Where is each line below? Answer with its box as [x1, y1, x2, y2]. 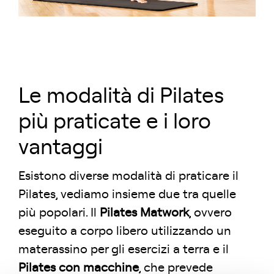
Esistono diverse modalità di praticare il [18, 169, 239, 182]
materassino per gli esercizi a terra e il [18, 243, 229, 256]
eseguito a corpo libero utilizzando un [18, 224, 231, 237]
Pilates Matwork [100, 206, 189, 219]
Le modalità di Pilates [18, 85, 224, 107]
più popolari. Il [18, 206, 100, 219]
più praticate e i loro [18, 111, 211, 133]
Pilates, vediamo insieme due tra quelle [18, 188, 236, 201]
